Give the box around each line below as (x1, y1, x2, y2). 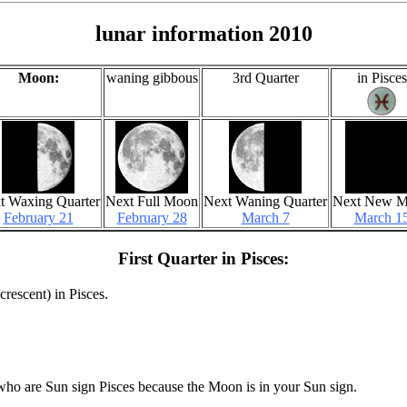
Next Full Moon (105, 194, 198, 210)
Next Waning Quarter (203, 194, 327, 210)
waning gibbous (105, 70, 198, 86)
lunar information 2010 (94, 22, 313, 46)
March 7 (241, 210, 290, 226)
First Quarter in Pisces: (118, 249, 289, 268)
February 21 (3, 210, 74, 226)
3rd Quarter (232, 70, 299, 86)
